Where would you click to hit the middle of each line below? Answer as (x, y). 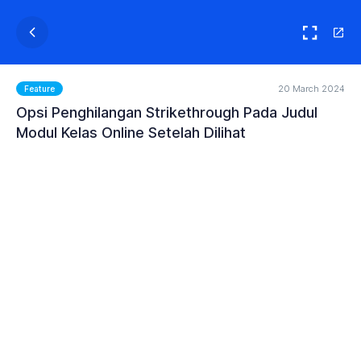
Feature (39, 89)
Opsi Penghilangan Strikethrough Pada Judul (167, 112)
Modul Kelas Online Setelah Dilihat (131, 133)
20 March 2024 (311, 88)
